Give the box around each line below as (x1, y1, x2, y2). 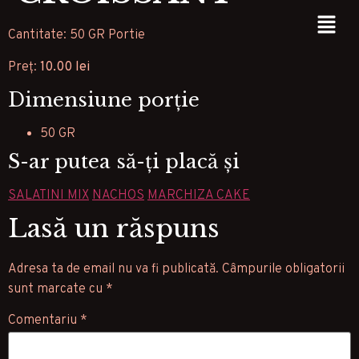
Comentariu (8, 313, 80, 329)
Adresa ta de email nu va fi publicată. (8, 261, 219, 278)
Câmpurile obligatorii (222, 261, 345, 278)
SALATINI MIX (8, 188, 89, 204)
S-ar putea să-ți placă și (8, 150, 240, 174)
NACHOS (92, 188, 144, 204)
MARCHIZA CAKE (147, 188, 250, 204)
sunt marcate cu (8, 281, 106, 298)
